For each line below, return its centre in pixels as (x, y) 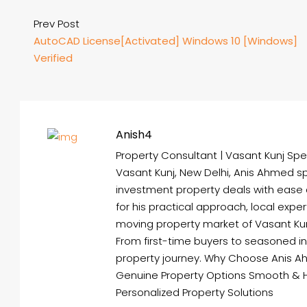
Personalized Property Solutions (195, 292)
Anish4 (134, 135)
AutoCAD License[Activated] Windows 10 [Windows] (165, 41)
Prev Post (57, 24)
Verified (53, 58)
